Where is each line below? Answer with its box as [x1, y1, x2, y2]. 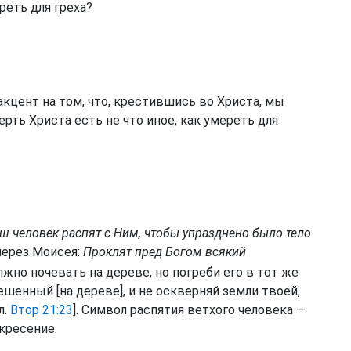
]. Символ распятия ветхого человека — [73, 302, 306, 318]
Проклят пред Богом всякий [83, 244, 246, 259]
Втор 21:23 [10, 302, 73, 318]
